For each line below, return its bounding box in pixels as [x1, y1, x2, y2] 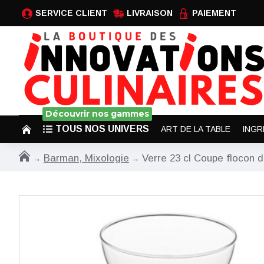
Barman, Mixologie [44, 152, 129, 164]
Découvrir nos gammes [45, 108, 149, 119]
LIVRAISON [127, 8, 173, 18]
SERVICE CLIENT [35, 8, 107, 18]
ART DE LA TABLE [161, 124, 230, 134]
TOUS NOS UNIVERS [55, 124, 149, 134]
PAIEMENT [192, 8, 236, 18]
